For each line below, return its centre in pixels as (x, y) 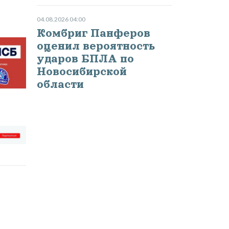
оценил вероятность (96, 46)
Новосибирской (82, 72)
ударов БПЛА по (85, 59)
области (60, 85)
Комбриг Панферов (93, 33)
